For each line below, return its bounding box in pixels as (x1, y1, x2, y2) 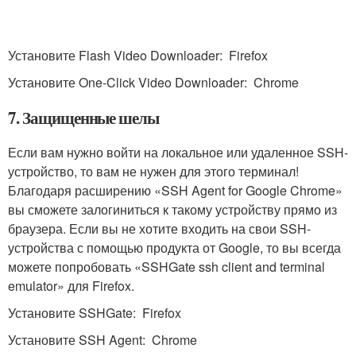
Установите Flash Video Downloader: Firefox (8, 46, 268, 64)
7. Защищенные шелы (8, 106, 160, 130)
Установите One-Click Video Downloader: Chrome (8, 73, 299, 91)
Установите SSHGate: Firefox (8, 304, 181, 322)
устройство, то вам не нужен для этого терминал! (8, 162, 299, 180)
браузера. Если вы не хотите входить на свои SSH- (8, 219, 311, 238)
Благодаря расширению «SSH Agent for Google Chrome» (8, 181, 342, 199)
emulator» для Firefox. (8, 277, 134, 295)
